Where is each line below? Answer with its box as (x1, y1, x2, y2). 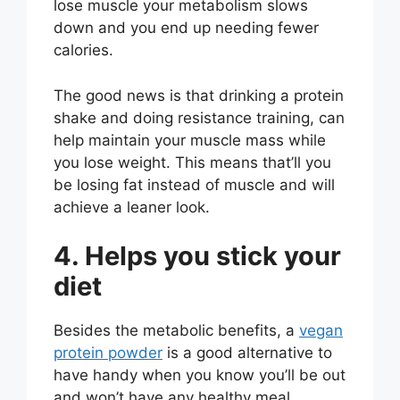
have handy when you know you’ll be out (54, 366, 346, 385)
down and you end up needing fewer (54, 19, 319, 37)
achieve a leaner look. (54, 197, 210, 216)
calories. (54, 41, 113, 60)
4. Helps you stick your (54, 240, 341, 272)
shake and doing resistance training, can (54, 108, 345, 127)
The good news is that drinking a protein (54, 86, 344, 104)
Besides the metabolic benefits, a (54, 321, 299, 340)
